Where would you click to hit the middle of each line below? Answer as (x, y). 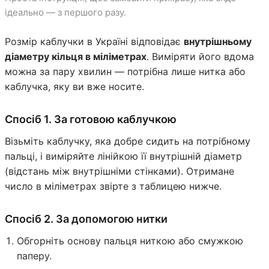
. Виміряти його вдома (200, 56)
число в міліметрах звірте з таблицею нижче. (113, 186)
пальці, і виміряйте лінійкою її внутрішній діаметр (123, 156)
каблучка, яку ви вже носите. (74, 86)
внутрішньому (218, 41)
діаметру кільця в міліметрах (76, 56)
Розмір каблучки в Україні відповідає (94, 41)
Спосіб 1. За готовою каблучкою (91, 119)
